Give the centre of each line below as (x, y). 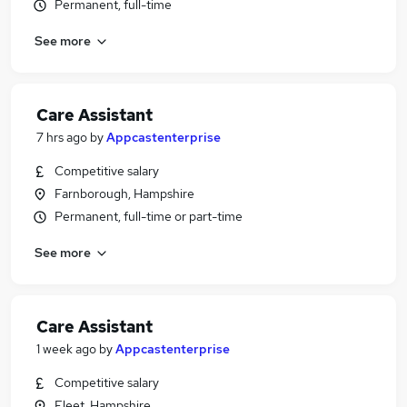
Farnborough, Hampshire (124, 194)
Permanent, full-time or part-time (149, 216)
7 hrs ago (62, 137)
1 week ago (66, 349)
